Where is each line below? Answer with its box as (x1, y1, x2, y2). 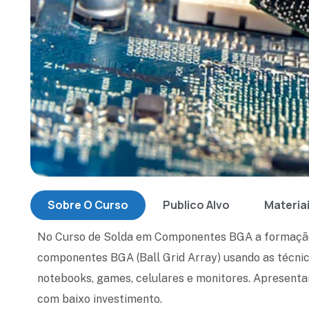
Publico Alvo (163, 197, 230, 212)
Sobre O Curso (48, 197, 129, 212)
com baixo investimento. (37, 292, 163, 306)
